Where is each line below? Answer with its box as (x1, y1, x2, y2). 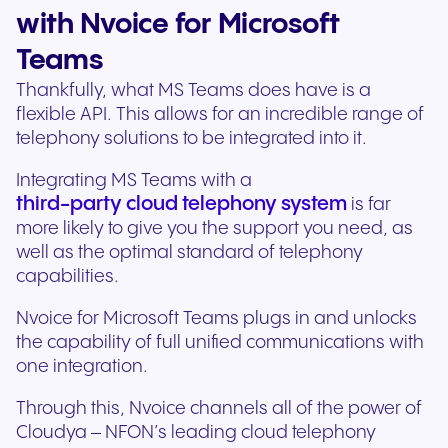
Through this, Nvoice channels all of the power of (16, 399, 422, 419)
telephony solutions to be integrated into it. (16, 129, 371, 149)
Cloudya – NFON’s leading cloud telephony (16, 423, 376, 443)
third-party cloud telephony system (16, 194, 347, 216)
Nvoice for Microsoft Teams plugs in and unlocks (16, 309, 417, 329)
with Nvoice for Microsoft (16, 10, 340, 40)
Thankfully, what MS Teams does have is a (16, 81, 371, 101)
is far (347, 195, 391, 215)
